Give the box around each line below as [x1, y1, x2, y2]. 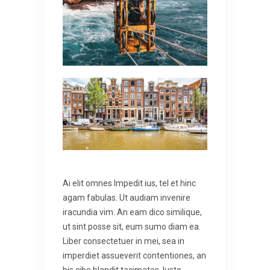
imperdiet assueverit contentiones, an [63, 251, 206, 261]
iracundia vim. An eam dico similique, [63, 207, 202, 218]
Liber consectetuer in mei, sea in [63, 236, 184, 246]
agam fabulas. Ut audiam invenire [63, 193, 190, 203]
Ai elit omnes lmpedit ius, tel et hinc [63, 178, 196, 189]
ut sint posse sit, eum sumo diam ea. [63, 222, 201, 232]
